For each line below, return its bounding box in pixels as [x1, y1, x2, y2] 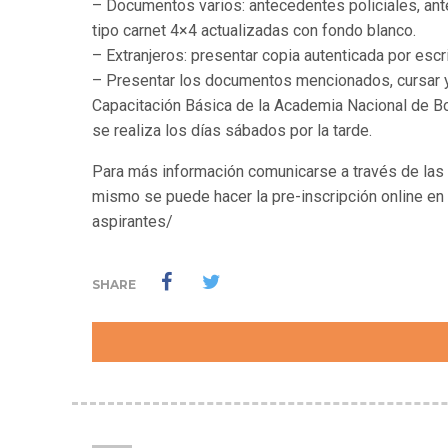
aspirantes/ [92, 212, 173, 231]
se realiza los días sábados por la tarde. [92, 121, 372, 140]
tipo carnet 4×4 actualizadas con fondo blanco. [92, 21, 416, 40]
